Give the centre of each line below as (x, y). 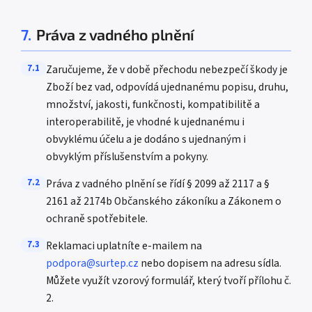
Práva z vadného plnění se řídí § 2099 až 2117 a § (158, 184)
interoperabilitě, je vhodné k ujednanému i (145, 122)
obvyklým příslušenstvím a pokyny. (127, 157)
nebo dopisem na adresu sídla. (210, 263)
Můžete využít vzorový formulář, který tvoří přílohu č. (169, 281)
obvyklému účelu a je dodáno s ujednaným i (146, 139)
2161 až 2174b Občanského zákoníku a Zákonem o (164, 201)
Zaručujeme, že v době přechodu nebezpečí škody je (167, 70)
